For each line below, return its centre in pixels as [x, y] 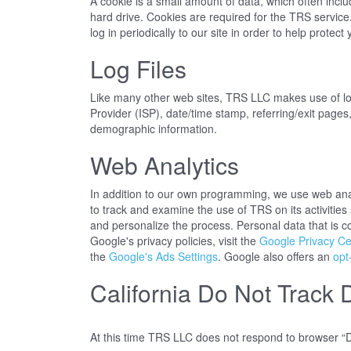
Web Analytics [164, 165]
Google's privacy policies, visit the [174, 241]
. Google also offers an [275, 256]
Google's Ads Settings [163, 256]
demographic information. [153, 128]
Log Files [138, 69]
